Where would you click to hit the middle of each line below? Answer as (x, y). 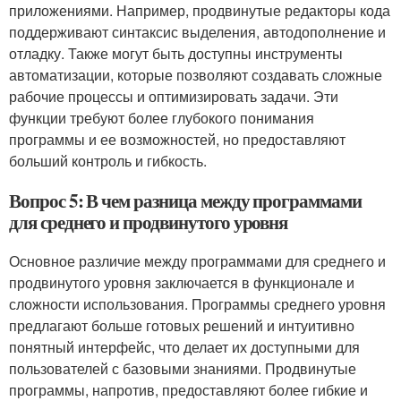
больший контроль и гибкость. (108, 161)
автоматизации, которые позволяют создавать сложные (196, 75)
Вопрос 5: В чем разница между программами (185, 200)
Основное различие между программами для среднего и (197, 261)
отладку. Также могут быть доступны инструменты (176, 53)
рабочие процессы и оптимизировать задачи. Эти (174, 96)
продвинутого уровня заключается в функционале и (182, 282)
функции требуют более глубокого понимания (162, 118)
